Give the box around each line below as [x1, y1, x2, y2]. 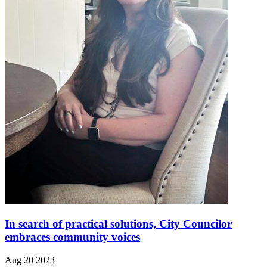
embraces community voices [5, 230, 140, 243]
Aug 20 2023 [5, 254, 55, 265]
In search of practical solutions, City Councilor [5, 217, 232, 230]
